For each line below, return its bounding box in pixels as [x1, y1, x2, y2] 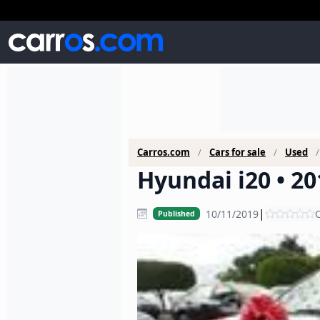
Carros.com [137, 146, 190, 159]
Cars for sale [209, 146, 266, 159]
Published [157, 209, 195, 219]
